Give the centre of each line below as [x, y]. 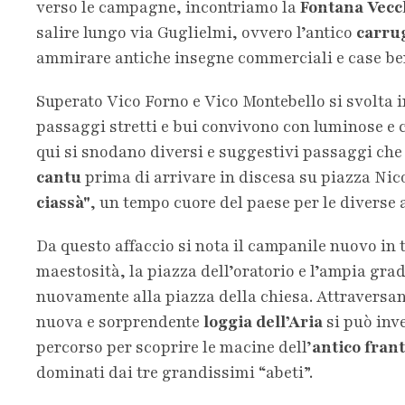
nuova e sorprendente [118, 321]
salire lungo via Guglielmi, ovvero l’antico [196, 32]
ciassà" [63, 202]
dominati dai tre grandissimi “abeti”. [174, 372]
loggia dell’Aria [261, 321]
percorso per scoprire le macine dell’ [174, 347]
